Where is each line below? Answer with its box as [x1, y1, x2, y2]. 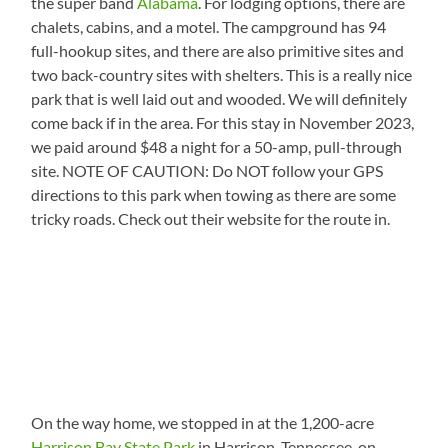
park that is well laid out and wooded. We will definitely [31, 89, 408, 109]
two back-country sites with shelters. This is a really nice [31, 65, 413, 85]
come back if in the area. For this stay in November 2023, [31, 113, 415, 133]
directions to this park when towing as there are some [31, 185, 397, 205]
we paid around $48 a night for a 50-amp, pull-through [31, 137, 403, 157]
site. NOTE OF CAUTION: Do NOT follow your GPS [31, 161, 384, 181]
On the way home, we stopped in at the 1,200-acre [31, 413, 375, 433]
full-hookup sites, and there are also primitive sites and [31, 41, 405, 61]
